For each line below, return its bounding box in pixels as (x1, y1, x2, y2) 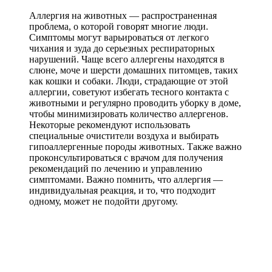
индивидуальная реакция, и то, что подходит (29, 185, 216, 195)
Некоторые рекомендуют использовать (29, 119, 190, 130)
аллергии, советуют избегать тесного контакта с (29, 86, 229, 97)
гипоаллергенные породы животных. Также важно (29, 141, 242, 152)
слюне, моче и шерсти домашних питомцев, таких (29, 64, 238, 75)
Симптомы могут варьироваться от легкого (29, 32, 209, 42)
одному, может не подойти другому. (29, 195, 178, 206)
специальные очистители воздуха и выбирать (29, 130, 219, 141)
